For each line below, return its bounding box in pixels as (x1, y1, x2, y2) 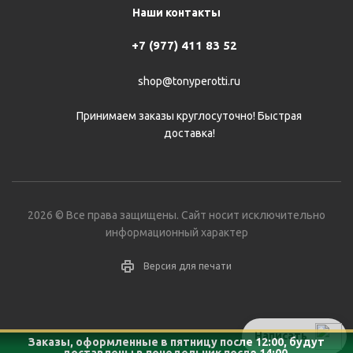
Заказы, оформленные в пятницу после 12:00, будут (28, 336, 325, 348)
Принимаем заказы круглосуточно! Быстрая (76, 110, 302, 123)
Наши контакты (132, 6, 221, 19)
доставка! (163, 127, 215, 140)
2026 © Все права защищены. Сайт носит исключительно (28, 209, 325, 222)
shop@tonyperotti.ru (138, 75, 240, 88)
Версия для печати (143, 261, 232, 272)
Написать (255, 329, 307, 342)
